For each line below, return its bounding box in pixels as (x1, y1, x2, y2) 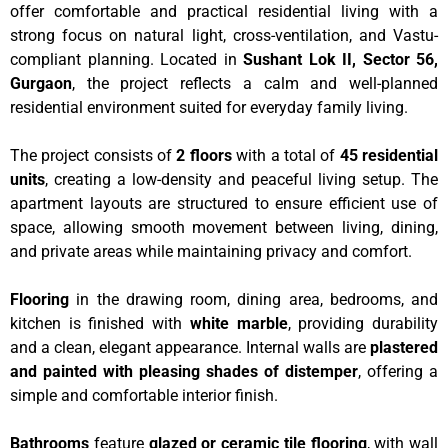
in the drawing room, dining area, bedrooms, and (69, 289, 438, 309)
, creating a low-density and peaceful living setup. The (45, 169, 438, 189)
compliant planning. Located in (10, 49, 243, 69)
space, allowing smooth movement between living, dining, (10, 217, 438, 237)
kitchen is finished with (10, 313, 190, 333)
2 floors (176, 145, 232, 165)
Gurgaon (10, 73, 72, 93)
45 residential (339, 145, 439, 165)
